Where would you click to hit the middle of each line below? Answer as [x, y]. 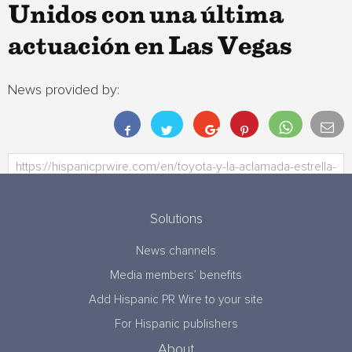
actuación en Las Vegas [150, 47]
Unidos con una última [146, 16]
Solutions [176, 219]
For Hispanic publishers [176, 324]
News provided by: [64, 90]
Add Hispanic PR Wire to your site [176, 300]
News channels [176, 251]
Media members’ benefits [176, 275]
